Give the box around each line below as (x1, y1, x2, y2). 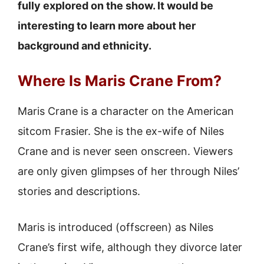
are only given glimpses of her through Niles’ (18, 165, 239, 177)
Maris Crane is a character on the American (18, 105, 234, 117)
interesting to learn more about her (18, 19, 196, 32)
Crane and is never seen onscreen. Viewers (18, 145, 233, 157)
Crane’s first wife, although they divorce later (18, 241, 242, 253)
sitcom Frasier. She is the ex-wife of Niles (18, 125, 224, 137)
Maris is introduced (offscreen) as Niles (18, 221, 213, 233)
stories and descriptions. (18, 185, 140, 197)
